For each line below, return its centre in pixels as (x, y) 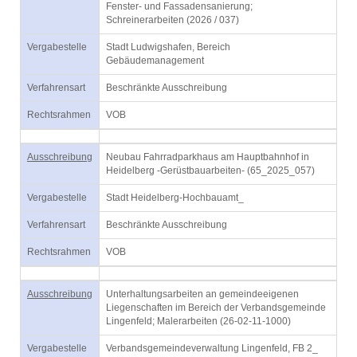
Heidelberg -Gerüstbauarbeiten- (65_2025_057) (210, 171)
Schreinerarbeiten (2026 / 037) (173, 20)
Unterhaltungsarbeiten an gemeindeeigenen (202, 294)
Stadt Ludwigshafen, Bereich (168, 47)
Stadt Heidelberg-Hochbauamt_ (175, 198)
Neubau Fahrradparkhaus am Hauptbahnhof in (208, 157)
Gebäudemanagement (155, 61)
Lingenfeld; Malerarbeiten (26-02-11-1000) (198, 321)
